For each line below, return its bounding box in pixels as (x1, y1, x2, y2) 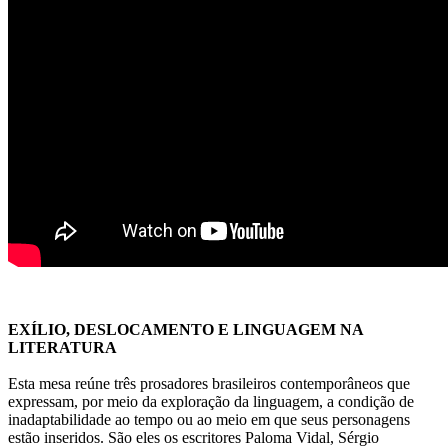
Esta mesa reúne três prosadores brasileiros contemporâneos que (8, 374, 410, 392)
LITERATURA (8, 338, 117, 356)
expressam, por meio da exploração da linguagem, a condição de (8, 392, 414, 410)
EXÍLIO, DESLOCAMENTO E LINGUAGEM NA (8, 320, 363, 338)
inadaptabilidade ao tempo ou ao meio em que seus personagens (8, 410, 410, 428)
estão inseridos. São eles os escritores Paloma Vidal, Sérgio (8, 428, 379, 446)
